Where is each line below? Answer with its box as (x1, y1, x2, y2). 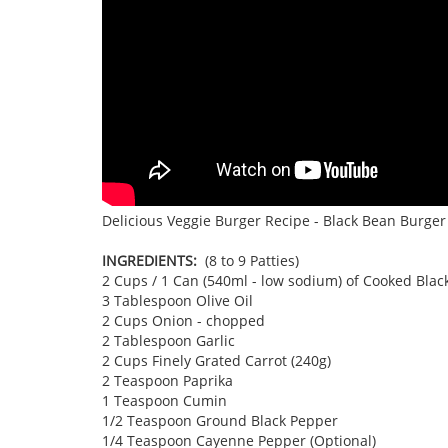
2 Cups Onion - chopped (102, 311, 265, 330)
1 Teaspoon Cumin (102, 391, 227, 410)
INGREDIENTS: (102, 251, 197, 270)
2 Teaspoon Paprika (102, 371, 233, 390)
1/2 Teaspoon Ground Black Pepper (102, 411, 338, 430)
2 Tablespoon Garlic (102, 331, 235, 350)
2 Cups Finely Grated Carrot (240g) (102, 351, 331, 370)
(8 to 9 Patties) (197, 251, 299, 270)
